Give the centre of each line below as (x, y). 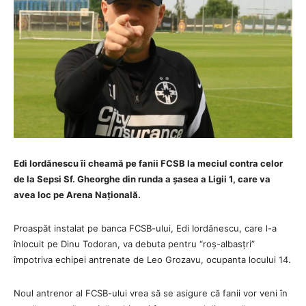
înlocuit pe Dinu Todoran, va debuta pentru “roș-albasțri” (134, 244)
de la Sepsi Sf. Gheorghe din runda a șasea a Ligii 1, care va (142, 179)
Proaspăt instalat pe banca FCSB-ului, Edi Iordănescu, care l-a (145, 228)
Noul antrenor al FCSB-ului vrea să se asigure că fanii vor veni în (151, 293)
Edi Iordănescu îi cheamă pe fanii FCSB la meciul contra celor (148, 163)
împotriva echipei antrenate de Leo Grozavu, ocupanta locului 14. (152, 259)
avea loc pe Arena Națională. (77, 194)
